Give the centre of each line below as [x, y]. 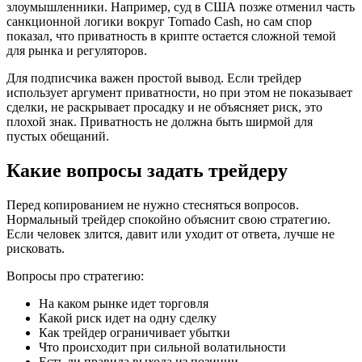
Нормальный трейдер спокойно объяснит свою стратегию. [168, 219]
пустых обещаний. [58, 136]
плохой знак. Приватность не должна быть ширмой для [160, 121]
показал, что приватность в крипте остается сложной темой [171, 36]
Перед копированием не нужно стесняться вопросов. [153, 204]
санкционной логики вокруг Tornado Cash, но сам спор [159, 21]
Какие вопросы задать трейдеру [147, 170]
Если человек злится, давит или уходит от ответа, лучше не [170, 234]
